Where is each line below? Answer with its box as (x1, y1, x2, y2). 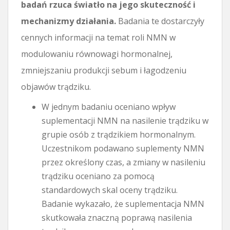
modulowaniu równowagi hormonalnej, (21, 48, 172, 60)
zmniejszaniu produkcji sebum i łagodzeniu (21, 64, 186, 76)
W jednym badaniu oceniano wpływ (42, 101, 176, 112)
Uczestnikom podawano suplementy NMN (42, 142, 204, 154)
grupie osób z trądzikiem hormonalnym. (42, 128, 196, 140)
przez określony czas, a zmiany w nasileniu (42, 156, 205, 168)
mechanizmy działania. (21, 15, 116, 27)
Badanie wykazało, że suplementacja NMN (42, 198, 204, 209)
